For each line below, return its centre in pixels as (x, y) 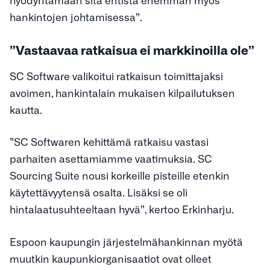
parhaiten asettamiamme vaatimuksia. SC (111, 159)
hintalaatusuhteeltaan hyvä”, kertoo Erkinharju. (122, 209)
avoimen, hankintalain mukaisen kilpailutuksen (122, 92)
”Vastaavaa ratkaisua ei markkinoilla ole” (132, 49)
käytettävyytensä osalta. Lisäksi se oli (99, 192)
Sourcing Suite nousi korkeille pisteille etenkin (120, 175)
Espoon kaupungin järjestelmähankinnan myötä (126, 241)
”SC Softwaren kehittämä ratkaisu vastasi (109, 142)
